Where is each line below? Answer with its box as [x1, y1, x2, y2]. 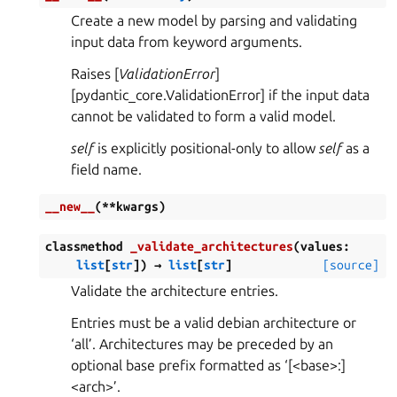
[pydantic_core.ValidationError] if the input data [71, 87, 370, 103]
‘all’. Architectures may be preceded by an [71, 336, 333, 352]
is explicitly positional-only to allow [94, 140, 319, 156]
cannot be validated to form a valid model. [71, 108, 336, 124]
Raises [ [71, 66, 119, 82]
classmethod [45, 239, 123, 253]
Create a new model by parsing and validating [71, 12, 357, 28]
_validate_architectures [130, 239, 293, 253]
